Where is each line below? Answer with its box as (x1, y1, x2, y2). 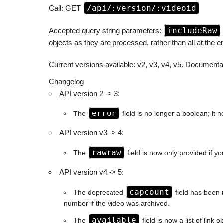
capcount (129, 187, 169, 197)
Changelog (49, 77, 84, 86)
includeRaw (167, 26, 217, 35)
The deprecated (73, 189, 125, 196)
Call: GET (49, 4, 83, 12)
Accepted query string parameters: (49, 26, 163, 35)
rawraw (91, 148, 121, 157)
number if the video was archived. (64, 200, 170, 207)
